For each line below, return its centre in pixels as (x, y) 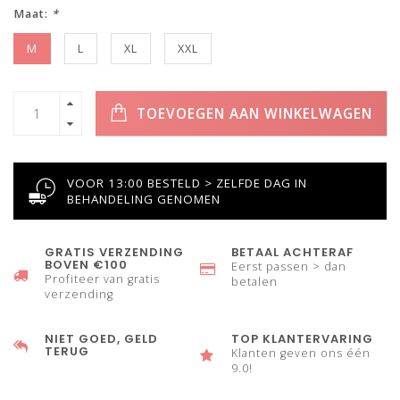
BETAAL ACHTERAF (292, 252)
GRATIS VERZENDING (114, 252)
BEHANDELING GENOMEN (144, 199)
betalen (254, 282)
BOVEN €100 (86, 265)
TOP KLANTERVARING (302, 339)
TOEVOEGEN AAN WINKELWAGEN (252, 113)
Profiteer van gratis (102, 279)
